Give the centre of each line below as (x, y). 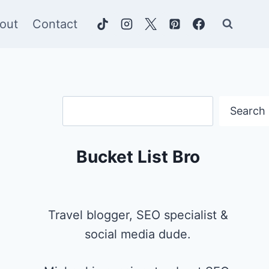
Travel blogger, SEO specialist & (138, 215)
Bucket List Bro (138, 157)
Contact (55, 24)
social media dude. (138, 234)
